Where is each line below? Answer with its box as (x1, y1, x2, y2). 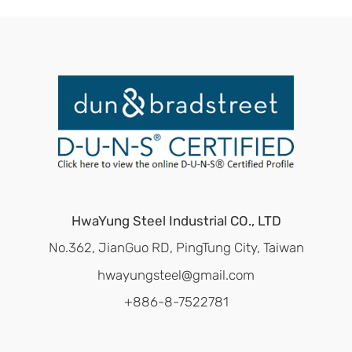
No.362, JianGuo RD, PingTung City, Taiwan (48, 240, 304, 255)
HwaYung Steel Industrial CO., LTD (71, 213, 281, 229)
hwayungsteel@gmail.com (97, 267, 255, 283)
